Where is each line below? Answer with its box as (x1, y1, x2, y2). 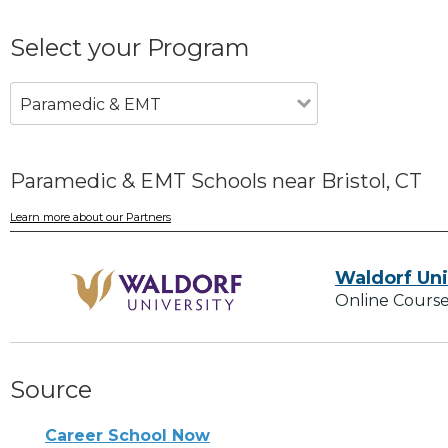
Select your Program (10, 32, 250, 62)
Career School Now (45, 426, 210, 446)
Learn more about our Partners (10, 210, 171, 225)
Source (10, 375, 92, 405)
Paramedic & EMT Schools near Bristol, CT (10, 168, 422, 193)
